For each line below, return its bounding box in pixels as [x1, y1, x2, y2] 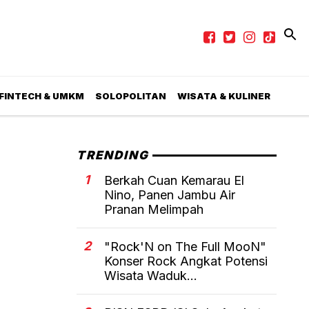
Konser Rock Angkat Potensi [104, 254, 268, 269]
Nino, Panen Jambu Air [104, 188, 235, 203]
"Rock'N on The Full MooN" [104, 239, 266, 255]
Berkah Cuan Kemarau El [104, 173, 244, 188]
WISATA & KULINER [177, 90, 270, 101]
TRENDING [77, 148, 150, 163]
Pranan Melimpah [104, 202, 203, 217]
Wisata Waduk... [104, 268, 197, 283]
